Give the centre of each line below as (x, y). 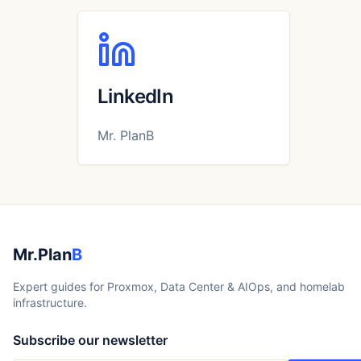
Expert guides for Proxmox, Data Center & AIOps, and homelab (179, 286)
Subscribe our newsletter (90, 340)
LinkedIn (136, 96)
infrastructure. (50, 303)
